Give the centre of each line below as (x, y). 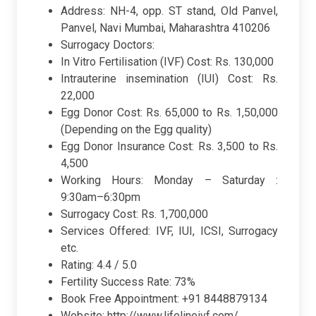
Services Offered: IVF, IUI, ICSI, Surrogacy (169, 231)
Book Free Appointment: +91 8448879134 (164, 299)
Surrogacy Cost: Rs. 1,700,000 (134, 214)
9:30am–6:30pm (101, 197)
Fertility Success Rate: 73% (128, 282)
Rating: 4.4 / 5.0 (99, 265)
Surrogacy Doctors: (108, 45)
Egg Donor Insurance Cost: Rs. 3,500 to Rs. (169, 147)
